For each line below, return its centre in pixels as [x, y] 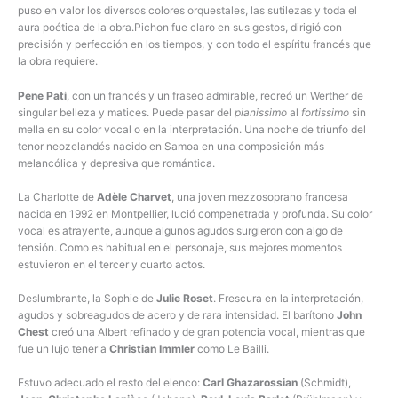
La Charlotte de [57, 196]
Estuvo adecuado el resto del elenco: [110, 383]
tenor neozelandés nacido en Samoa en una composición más [171, 146]
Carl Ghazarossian [250, 383]
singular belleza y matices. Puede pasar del [126, 112]
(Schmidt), [324, 383]
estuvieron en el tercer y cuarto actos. [111, 264]
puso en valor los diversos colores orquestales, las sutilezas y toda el [187, 11]
